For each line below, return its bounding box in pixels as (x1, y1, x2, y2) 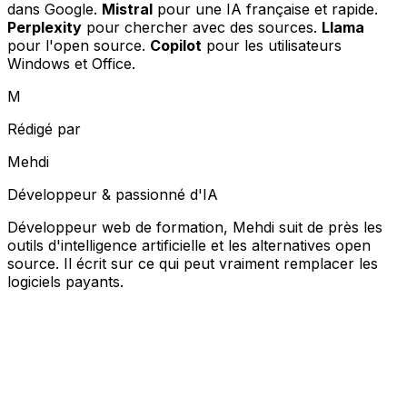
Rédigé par (7, 119, 81, 138)
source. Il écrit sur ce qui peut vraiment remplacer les (7, 253, 378, 273)
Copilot (150, 35, 202, 55)
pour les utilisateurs (202, 35, 342, 55)
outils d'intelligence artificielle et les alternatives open (7, 235, 371, 254)
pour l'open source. (7, 35, 150, 55)
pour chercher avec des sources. (82, 17, 322, 36)
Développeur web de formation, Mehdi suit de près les (7, 217, 382, 236)
